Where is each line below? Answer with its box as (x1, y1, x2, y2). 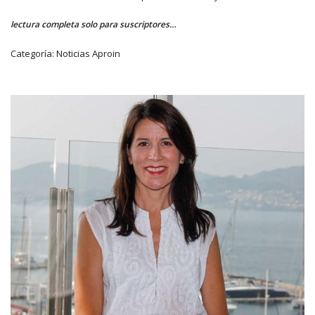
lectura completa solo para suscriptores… (11, 18, 176, 30)
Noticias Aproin (56, 47, 120, 60)
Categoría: (11, 47, 54, 60)
